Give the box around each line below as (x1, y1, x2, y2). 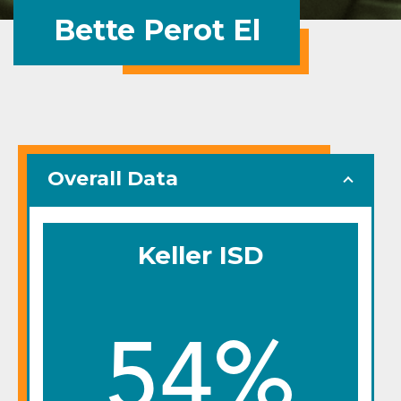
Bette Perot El (53, 13, 260, 47)
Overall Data (47, 166, 178, 191)
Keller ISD (137, 239, 264, 270)
